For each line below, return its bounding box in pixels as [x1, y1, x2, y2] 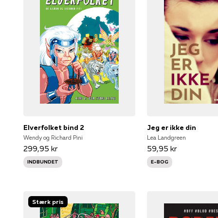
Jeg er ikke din [147, 123, 197, 132]
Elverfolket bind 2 [23, 123, 84, 132]
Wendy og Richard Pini [23, 133, 83, 141]
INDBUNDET [27, 158, 58, 165]
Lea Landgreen [147, 133, 186, 141]
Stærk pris [32, 198, 64, 205]
